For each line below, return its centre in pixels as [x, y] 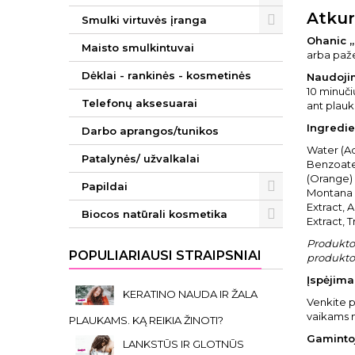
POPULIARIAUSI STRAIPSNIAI [165, 256]
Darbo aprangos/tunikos [150, 131]
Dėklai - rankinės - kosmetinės [166, 75]
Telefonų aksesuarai [139, 103]
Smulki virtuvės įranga [144, 20]
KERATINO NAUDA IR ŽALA [190, 294]
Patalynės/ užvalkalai [141, 158]
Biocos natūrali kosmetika [155, 214]
